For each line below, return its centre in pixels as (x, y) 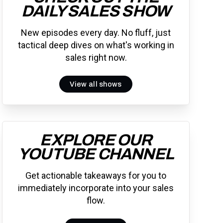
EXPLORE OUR (96, 140)
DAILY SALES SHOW (96, 11)
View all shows (96, 84)
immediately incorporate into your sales (96, 188)
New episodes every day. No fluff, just (96, 33)
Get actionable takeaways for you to (96, 175)
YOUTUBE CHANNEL (96, 154)
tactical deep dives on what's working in (96, 45)
